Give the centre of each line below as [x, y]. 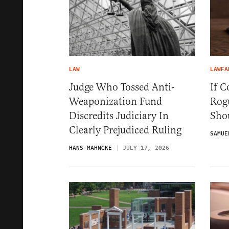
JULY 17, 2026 [146, 148]
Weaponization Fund [116, 101]
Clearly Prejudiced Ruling [125, 130]
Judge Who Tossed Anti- [122, 87]
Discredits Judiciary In [119, 116]
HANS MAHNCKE [90, 148]
